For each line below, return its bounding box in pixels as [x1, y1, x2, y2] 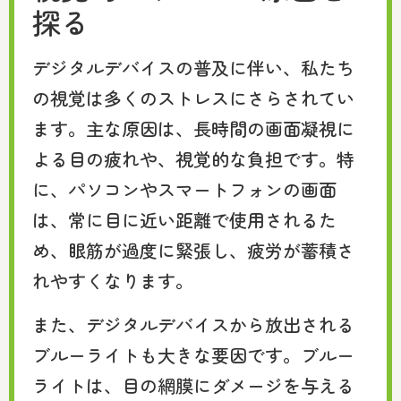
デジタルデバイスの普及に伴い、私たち [32, 55, 354, 81]
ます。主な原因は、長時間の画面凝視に [32, 115, 354, 142]
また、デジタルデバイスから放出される [32, 311, 354, 337]
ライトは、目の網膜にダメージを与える [32, 371, 354, 398]
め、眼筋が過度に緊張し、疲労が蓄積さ [32, 237, 354, 264]
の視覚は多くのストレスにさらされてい [32, 85, 354, 112]
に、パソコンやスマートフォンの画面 [32, 176, 337, 203]
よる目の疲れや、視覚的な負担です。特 [32, 146, 354, 173]
